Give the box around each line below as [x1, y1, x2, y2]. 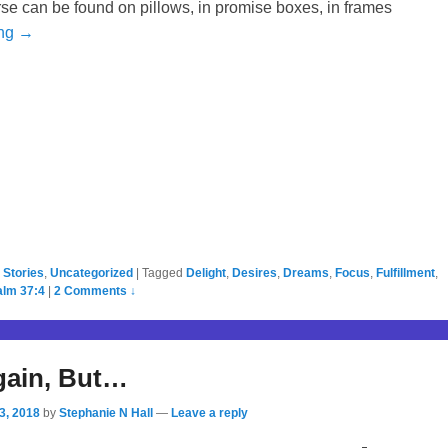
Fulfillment [376, 265, 435, 280]
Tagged [142, 265, 183, 280]
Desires [232, 265, 277, 280]
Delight [186, 265, 226, 280]
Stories [3, 265, 44, 280]
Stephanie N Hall [59, 405, 153, 420]
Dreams [283, 265, 329, 280]
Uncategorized [50, 265, 133, 280]
